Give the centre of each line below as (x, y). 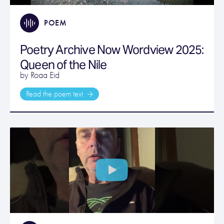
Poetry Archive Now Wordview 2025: (112, 49)
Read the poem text (55, 94)
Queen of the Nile (63, 64)
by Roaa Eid (40, 75)
